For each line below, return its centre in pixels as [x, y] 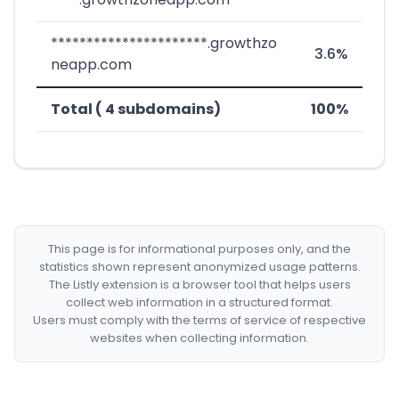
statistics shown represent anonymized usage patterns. [199, 267]
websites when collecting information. [199, 338]
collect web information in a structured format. [199, 302]
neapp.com [91, 65]
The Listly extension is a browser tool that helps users [199, 285]
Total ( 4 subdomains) [136, 109]
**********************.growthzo [164, 43]
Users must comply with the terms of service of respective [199, 320]
